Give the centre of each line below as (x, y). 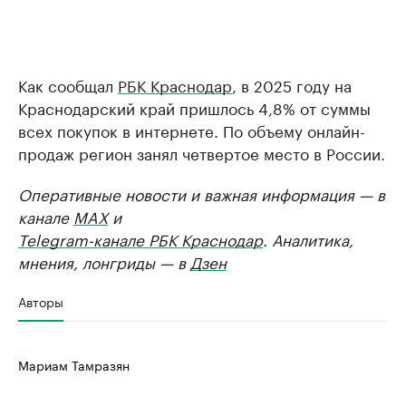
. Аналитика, (308, 238)
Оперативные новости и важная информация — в (202, 193)
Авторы (41, 301)
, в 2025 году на (292, 84)
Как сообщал (68, 84)
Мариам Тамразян (74, 364)
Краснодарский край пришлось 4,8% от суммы (194, 107)
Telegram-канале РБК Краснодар (140, 238)
